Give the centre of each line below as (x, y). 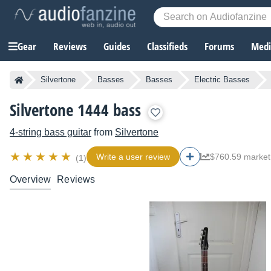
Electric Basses (222, 80)
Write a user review (133, 157)
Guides (117, 47)
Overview (31, 180)
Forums (219, 47)
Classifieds (167, 47)
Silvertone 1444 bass (75, 110)
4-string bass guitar (51, 132)
